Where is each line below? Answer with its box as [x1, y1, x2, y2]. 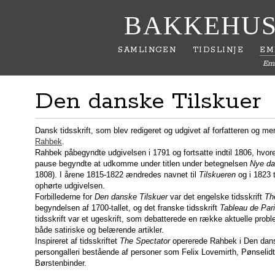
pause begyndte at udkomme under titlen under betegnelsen [35, 158, 250, 168]
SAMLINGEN [118, 45, 177, 55]
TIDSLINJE [192, 45, 244, 55]
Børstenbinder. [35, 258, 87, 268]
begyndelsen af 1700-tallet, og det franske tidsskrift [35, 203, 220, 212]
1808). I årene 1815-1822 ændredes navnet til [35, 169, 199, 179]
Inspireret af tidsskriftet [35, 236, 120, 246]
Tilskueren [199, 169, 236, 179]
